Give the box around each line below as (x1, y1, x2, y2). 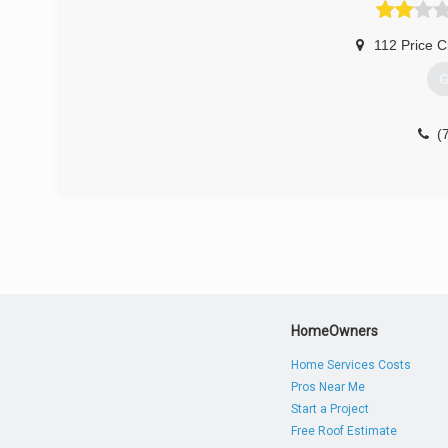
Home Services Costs (291, 358, 412, 372)
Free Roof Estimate (291, 424, 398, 438)
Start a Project (291, 402, 370, 416)
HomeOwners (291, 323, 379, 339)
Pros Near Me (291, 380, 366, 394)
